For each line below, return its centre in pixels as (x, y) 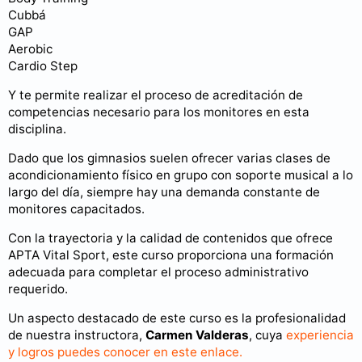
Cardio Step (43, 65)
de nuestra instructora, (77, 335)
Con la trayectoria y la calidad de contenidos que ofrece (170, 238)
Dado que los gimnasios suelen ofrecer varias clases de (169, 158)
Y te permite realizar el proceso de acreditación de (156, 95)
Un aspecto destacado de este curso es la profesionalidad (177, 318)
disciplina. (37, 128)
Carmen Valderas (197, 335)
